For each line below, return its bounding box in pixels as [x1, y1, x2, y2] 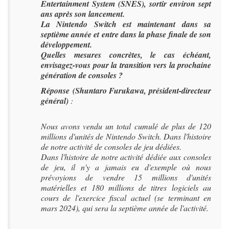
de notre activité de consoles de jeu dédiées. [41, 141, 181, 152]
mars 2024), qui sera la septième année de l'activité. [41, 202, 209, 213]
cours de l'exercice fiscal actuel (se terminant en [41, 192, 211, 203]
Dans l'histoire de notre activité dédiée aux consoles [41, 151, 211, 162]
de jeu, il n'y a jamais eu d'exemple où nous [41, 162, 211, 172]
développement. [41, 39, 92, 50]
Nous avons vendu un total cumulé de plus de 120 [41, 121, 211, 131]
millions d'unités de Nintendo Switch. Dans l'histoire [41, 131, 211, 142]
